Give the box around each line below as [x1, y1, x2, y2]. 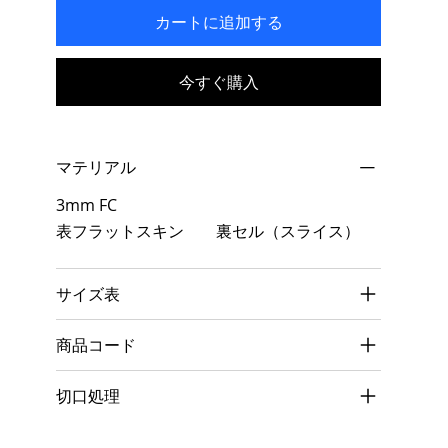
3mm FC [55, 194, 117, 216]
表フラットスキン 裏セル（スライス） [55, 220, 360, 242]
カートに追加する [155, 11, 284, 33]
